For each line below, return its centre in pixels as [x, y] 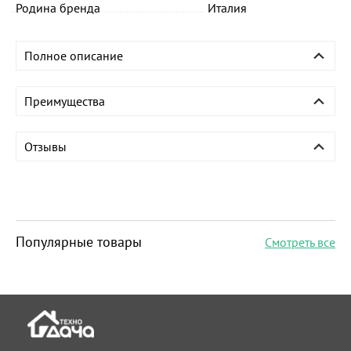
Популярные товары [79, 241]
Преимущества [65, 101]
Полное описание [74, 55]
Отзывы [45, 146]
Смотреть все [300, 242]
